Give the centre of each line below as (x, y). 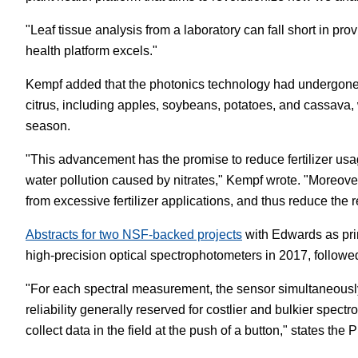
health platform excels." (91, 51)
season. (48, 126)
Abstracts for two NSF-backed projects (134, 235)
